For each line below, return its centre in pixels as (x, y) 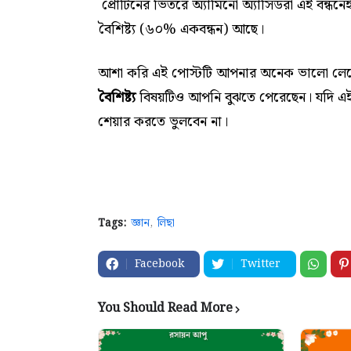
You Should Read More (165, 308)
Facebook (159, 264)
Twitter (261, 264)
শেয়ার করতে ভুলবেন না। (163, 122)
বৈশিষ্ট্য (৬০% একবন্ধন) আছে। (181, 29)
